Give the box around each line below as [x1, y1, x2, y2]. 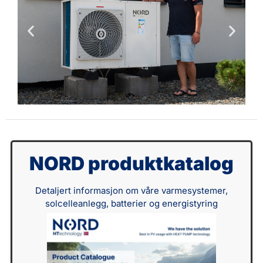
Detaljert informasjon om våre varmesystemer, [35, 185, 228, 197]
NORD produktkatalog [29, 152, 234, 176]
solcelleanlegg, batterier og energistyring [45, 198, 218, 210]
